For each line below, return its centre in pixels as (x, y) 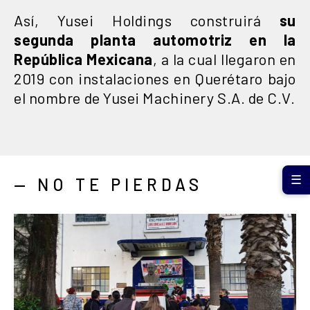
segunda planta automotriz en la (155, 39)
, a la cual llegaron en (224, 58)
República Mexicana (83, 58)
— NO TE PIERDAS (108, 184)
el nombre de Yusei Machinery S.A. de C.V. (155, 97)
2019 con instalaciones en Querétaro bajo (155, 78)
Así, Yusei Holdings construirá (147, 20)
